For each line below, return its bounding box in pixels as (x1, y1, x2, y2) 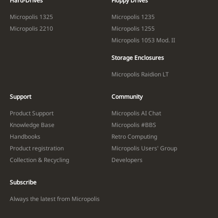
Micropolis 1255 (111, 24, 155, 33)
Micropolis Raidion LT (111, 70, 169, 78)
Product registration (10, 144, 64, 152)
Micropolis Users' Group (111, 144, 177, 152)
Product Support (10, 109, 54, 117)
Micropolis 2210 (10, 24, 53, 33)
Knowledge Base (10, 120, 54, 129)
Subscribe (10, 178, 36, 186)
